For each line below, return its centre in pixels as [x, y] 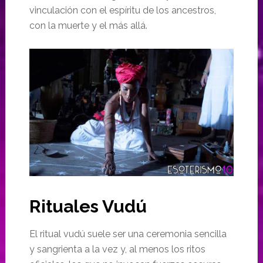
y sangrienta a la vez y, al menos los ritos [117, 249]
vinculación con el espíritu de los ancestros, [122, 10]
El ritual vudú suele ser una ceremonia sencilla [128, 234]
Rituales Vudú [88, 207]
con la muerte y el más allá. [88, 25]
